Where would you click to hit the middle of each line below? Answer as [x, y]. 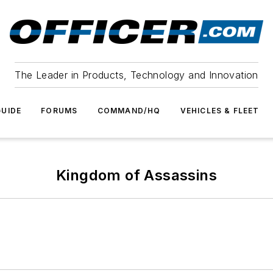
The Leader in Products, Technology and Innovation [136, 75]
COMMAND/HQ [129, 111]
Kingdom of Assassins [136, 175]
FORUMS [59, 111]
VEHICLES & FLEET [220, 111]
